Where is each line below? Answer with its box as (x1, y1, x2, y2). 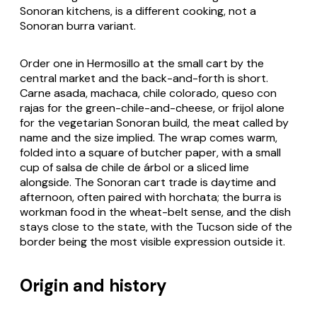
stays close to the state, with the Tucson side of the (20, 219, 292, 235)
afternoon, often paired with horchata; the (20, 190, 243, 205)
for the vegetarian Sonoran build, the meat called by (20, 115, 289, 131)
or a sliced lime (171, 160, 249, 175)
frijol (232, 100, 253, 116)
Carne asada (20, 86, 86, 101)
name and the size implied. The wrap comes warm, (20, 130, 277, 146)
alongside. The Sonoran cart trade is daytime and (20, 175, 276, 190)
